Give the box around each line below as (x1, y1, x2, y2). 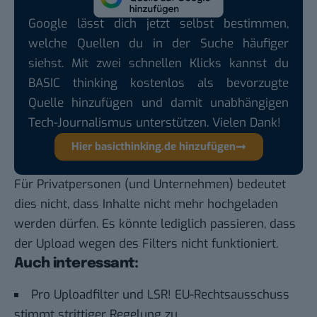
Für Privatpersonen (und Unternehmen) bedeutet (14, 176, 286, 193)
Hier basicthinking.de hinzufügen (71, 139, 236, 154)
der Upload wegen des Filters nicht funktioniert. (14, 236, 278, 253)
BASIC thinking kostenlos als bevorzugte (28, 75, 289, 92)
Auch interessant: (14, 256, 139, 272)
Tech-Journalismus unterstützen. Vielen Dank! (28, 115, 281, 132)
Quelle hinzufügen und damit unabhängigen (28, 95, 289, 112)
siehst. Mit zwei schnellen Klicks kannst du (28, 55, 289, 72)
